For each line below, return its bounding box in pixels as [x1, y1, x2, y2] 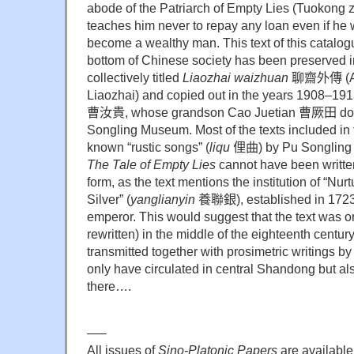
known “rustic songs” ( [87, 139, 209, 154]
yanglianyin [130, 191, 198, 206]
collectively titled [87, 70, 183, 85]
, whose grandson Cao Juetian [125, 104, 299, 119]
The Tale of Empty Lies [87, 156, 216, 171]
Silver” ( [87, 191, 130, 206]
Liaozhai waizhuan [183, 70, 288, 85]
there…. [87, 278, 131, 293]
